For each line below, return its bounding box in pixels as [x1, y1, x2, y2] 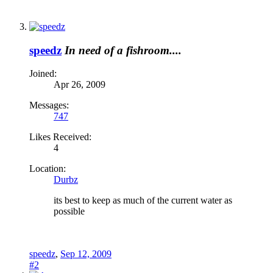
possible [54, 206, 85, 217]
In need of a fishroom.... [65, 43, 182, 57]
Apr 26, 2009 [54, 79, 105, 90]
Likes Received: [29, 132, 91, 143]
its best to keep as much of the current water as [54, 195, 232, 206]
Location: [29, 163, 66, 174]
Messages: [29, 100, 69, 111]
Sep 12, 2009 [60, 249, 112, 260]
